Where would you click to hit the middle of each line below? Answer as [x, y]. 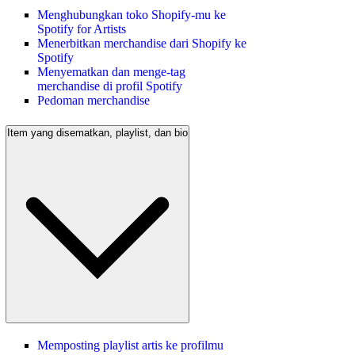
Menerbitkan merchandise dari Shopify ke [142, 44]
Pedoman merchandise [94, 101]
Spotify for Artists [82, 29]
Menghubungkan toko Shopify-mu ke [132, 15]
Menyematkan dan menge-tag [111, 72]
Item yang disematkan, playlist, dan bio [97, 132]
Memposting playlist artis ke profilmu [130, 345]
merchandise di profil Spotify [110, 86]
